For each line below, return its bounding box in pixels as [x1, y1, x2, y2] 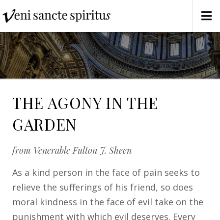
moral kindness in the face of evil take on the [12, 195, 203, 208]
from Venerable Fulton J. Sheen [12, 144, 132, 156]
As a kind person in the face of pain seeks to [12, 166, 200, 178]
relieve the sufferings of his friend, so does [12, 181, 193, 193]
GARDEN [12, 114, 77, 135]
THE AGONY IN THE [12, 92, 159, 113]
